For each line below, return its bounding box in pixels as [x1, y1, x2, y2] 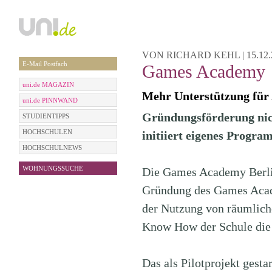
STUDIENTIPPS [22, 112, 69, 120]
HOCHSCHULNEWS [22, 144, 82, 151]
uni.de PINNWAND [22, 97, 78, 104]
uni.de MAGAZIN [22, 81, 74, 88]
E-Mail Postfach [22, 60, 67, 67]
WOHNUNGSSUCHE [22, 165, 83, 172]
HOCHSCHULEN [22, 128, 72, 135]
